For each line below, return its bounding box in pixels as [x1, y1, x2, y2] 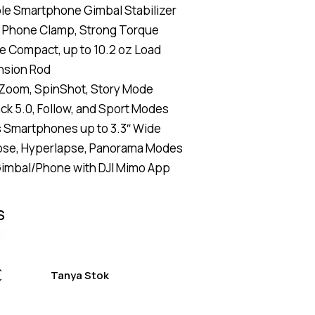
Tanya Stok [51, 268, 109, 283]
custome [167, 32, 226, 42]
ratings [167, 51, 221, 62]
